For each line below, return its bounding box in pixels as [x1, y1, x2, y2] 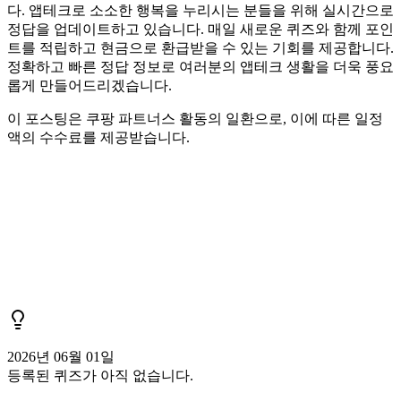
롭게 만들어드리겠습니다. [7, 77, 172, 93]
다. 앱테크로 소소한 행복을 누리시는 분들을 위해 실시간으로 [7, 2, 394, 18]
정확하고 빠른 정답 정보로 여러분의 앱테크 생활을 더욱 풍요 [7, 58, 394, 74]
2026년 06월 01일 [7, 348, 115, 364]
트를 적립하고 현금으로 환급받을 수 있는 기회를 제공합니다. [7, 39, 394, 55]
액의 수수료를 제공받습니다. [7, 129, 190, 145]
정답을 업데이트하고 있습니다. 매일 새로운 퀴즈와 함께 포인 [7, 21, 394, 37]
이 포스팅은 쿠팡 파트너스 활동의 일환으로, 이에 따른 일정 [7, 110, 383, 126]
